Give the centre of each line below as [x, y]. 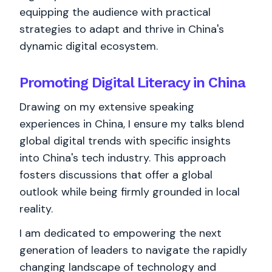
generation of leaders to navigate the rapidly [133, 250]
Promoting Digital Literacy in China [133, 83]
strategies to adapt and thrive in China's [122, 29]
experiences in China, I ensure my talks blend [132, 124]
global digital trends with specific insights [125, 141]
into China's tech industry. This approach [123, 158]
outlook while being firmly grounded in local [130, 192]
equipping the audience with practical [115, 12]
